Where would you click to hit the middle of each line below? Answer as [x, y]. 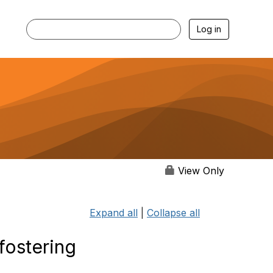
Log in [209, 29]
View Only [200, 170]
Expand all [114, 213]
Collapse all [173, 213]
